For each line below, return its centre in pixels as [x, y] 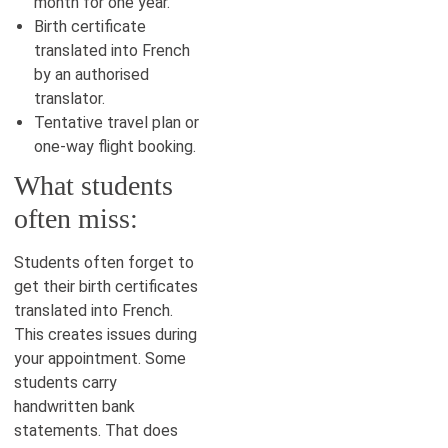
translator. [69, 98]
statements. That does [96, 430]
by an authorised [91, 74]
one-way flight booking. [115, 146]
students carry [65, 382]
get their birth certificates [106, 286]
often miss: [76, 218]
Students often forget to [104, 262]
